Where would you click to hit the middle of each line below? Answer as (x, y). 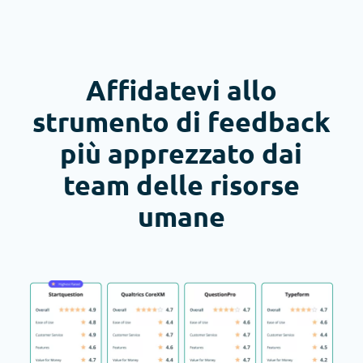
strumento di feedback (181, 121)
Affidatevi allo (181, 89)
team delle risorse (181, 184)
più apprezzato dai (181, 152)
